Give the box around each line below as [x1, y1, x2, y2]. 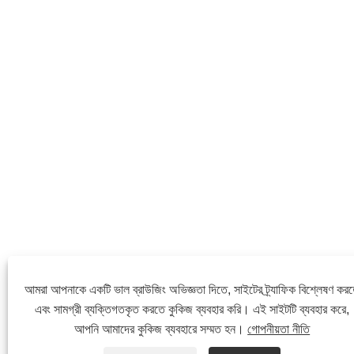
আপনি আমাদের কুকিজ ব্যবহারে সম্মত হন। [74, 322, 248, 336]
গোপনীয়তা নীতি [247, 322, 311, 336]
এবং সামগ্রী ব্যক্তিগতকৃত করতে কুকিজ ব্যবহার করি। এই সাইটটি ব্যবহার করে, [35, 303, 350, 316]
